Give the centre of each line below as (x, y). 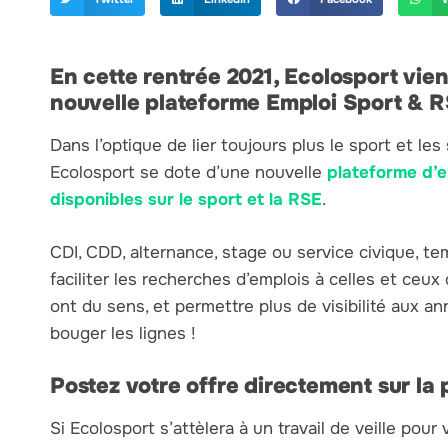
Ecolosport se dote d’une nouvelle (188, 172)
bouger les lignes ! (123, 333)
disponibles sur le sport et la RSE (186, 199)
